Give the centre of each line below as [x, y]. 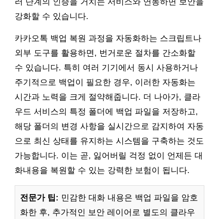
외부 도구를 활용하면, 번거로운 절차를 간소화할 [105, 53]
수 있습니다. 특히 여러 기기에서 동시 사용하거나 [106, 68]
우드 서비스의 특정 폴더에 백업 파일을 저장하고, [106, 112]
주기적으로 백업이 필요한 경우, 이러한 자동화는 [105, 83]
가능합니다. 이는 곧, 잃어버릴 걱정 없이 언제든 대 [109, 156]
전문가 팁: [39, 198]
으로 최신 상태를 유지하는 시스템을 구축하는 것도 [109, 141]
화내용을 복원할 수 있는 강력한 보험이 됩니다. [102, 171]
